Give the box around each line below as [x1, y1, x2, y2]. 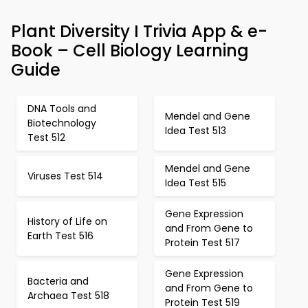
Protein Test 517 [165, 236, 240, 250]
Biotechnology [27, 116, 96, 130]
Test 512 [27, 131, 65, 144]
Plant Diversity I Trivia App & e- [11, 20, 267, 43]
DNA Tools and [27, 102, 96, 115]
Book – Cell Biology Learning [11, 39, 249, 62]
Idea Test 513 [165, 123, 226, 137]
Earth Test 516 [27, 228, 93, 243]
